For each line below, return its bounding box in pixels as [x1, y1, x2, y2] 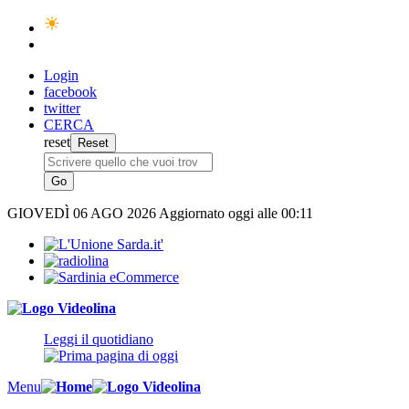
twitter [44, 100, 80, 116]
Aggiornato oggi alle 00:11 [159, 205, 313, 221]
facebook [44, 84, 97, 100]
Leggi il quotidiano [44, 331, 153, 347]
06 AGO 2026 [73, 205, 159, 221]
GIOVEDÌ [7, 205, 73, 221]
